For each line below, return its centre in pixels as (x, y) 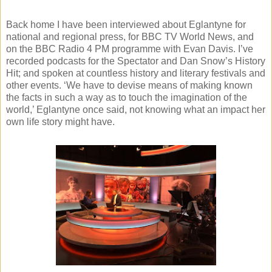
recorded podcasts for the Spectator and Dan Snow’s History (136, 61)
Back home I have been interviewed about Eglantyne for (126, 25)
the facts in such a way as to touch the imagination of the (127, 98)
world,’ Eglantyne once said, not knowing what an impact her (136, 110)
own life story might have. (60, 122)
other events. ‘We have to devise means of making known (129, 86)
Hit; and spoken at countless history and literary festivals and (136, 73)
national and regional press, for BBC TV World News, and (130, 37)
